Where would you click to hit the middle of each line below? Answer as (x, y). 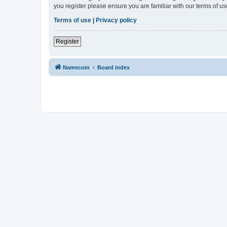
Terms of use (72, 21)
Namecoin (76, 68)
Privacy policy (116, 21)
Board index (113, 68)
